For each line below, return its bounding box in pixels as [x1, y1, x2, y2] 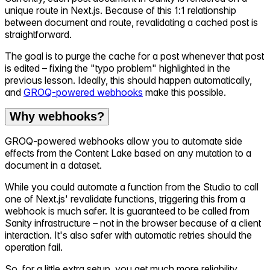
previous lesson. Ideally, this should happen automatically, [5, 74, 252, 87]
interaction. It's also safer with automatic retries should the [5, 229, 252, 242]
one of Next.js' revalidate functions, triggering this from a [5, 193, 245, 206]
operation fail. [5, 241, 63, 254]
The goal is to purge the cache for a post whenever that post [5, 50, 264, 63]
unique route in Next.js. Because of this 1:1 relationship [5, 4, 236, 17]
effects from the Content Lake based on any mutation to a [5, 147, 251, 160]
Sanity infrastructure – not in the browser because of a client [5, 217, 261, 230]
